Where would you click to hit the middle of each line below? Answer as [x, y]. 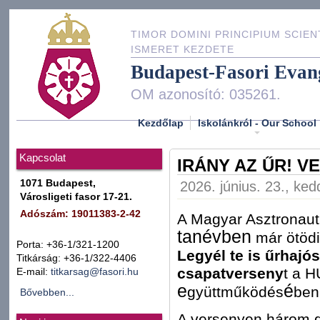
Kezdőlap [161, 122]
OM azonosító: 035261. [206, 94]
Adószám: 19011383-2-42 [80, 214]
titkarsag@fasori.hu [95, 272]
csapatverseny [230, 273]
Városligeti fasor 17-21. [76, 197]
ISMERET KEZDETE [182, 50]
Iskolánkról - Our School [257, 122]
